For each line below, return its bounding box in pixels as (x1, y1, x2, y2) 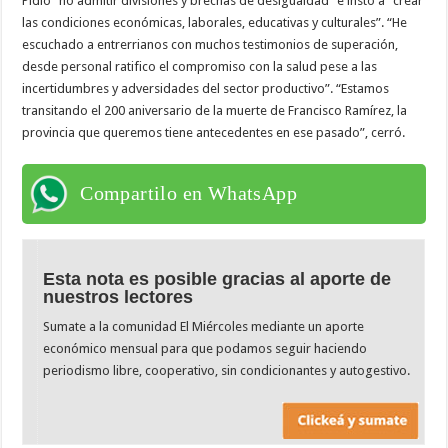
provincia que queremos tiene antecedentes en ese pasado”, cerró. (22, 124, 406, 140)
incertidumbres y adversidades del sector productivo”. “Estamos (22, 80, 390, 96)
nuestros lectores (43, 286, 194, 307)
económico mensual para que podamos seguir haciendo (43, 340, 368, 356)
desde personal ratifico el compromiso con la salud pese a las (22, 58, 378, 74)
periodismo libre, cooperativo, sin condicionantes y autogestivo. (43, 362, 411, 378)
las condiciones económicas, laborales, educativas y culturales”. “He (22, 14, 408, 30)
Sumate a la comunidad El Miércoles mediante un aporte (43, 318, 365, 334)
